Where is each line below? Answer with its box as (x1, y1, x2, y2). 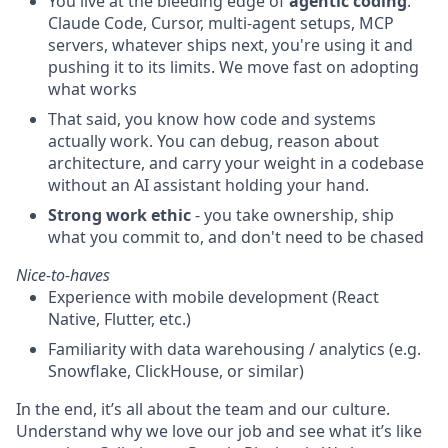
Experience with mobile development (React (48, 286, 379, 308)
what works (48, 78, 137, 100)
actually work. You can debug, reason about (48, 130, 379, 152)
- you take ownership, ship (191, 204, 394, 226)
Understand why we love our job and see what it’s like (16, 420, 422, 442)
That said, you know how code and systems (48, 108, 376, 130)
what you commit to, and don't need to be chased (48, 226, 424, 248)
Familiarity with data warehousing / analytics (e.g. (48, 338, 421, 360)
